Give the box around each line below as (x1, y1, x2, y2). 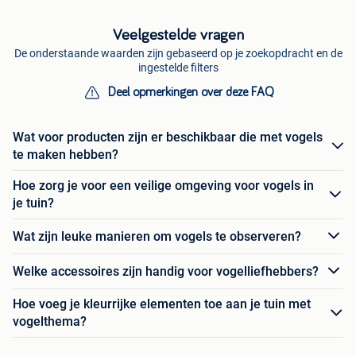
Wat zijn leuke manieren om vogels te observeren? (13, 228, 301, 244)
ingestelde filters (137, 61, 219, 75)
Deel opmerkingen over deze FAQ (107, 86, 274, 99)
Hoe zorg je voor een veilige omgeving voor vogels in (13, 178, 314, 194)
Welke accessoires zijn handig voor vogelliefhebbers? (13, 263, 319, 279)
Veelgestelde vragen (112, 27, 244, 44)
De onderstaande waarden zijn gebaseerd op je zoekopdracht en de (14, 47, 342, 60)
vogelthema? (13, 314, 87, 330)
